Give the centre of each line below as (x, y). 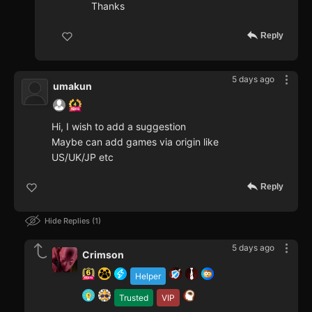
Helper (148, 276)
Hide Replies (68, 220)
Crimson (103, 254)
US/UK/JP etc (83, 157)
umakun (72, 86)
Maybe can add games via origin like (135, 141)
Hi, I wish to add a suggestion (119, 126)
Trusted (134, 297)
